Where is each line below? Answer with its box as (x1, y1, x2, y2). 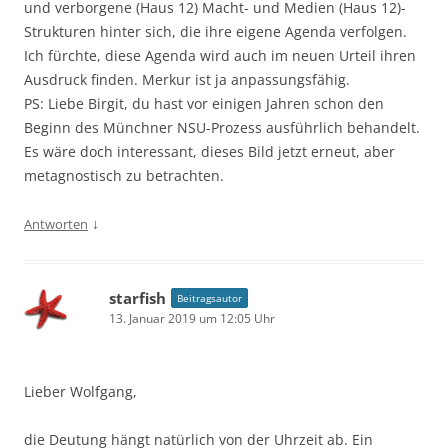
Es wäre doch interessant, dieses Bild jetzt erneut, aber (24, 141, 395, 161)
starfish (109, 287, 166, 308)
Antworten (24, 214, 88, 233)
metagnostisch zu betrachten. (24, 165, 224, 185)
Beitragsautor (177, 290, 242, 305)
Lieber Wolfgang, (24, 381, 137, 401)
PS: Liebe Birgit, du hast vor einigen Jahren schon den (24, 93, 384, 113)
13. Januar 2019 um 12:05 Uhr (109, 309, 275, 327)
